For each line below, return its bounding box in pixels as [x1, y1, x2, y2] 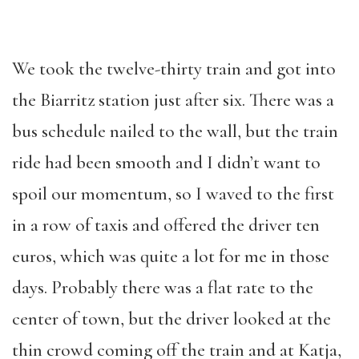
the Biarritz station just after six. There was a [12, 89, 334, 111]
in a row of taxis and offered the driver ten [12, 214, 320, 236]
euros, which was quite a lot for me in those [12, 245, 329, 268]
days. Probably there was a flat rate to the [12, 276, 313, 299]
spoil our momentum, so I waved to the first [12, 183, 334, 205]
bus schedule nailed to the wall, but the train [12, 120, 338, 143]
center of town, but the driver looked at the [12, 308, 331, 330]
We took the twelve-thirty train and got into [12, 58, 336, 80]
